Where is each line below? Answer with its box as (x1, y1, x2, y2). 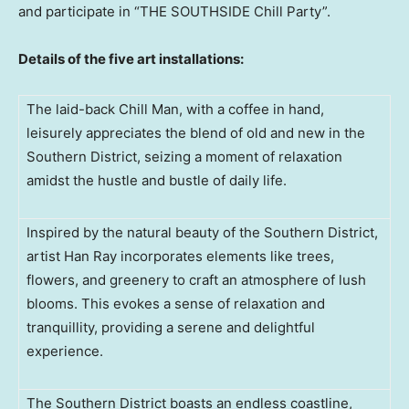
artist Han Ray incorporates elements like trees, (26, 246, 334, 265)
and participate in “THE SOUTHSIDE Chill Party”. (18, 2, 330, 20)
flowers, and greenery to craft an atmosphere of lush (26, 270, 366, 288)
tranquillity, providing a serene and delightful (26, 318, 315, 336)
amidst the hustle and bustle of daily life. (26, 171, 287, 189)
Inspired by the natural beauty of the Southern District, (26, 223, 378, 241)
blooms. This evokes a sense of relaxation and (26, 294, 325, 312)
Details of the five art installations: (18, 49, 244, 68)
